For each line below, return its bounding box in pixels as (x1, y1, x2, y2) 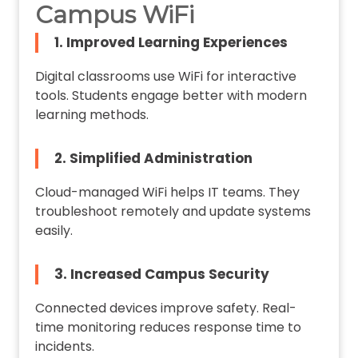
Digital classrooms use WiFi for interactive (34, 67, 296, 86)
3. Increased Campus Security (54, 265, 269, 284)
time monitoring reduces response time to (34, 318, 301, 337)
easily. (34, 221, 73, 241)
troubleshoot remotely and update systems (34, 202, 311, 221)
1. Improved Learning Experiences (54, 33, 288, 53)
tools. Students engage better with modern (34, 86, 307, 105)
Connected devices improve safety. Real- (34, 299, 296, 318)
